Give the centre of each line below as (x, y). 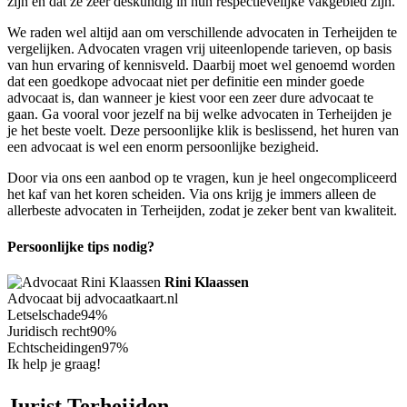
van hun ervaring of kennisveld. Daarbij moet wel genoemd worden (201, 65)
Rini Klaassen (207, 282)
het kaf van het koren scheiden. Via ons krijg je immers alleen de (192, 194)
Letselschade (44, 314)
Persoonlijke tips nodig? (81, 246)
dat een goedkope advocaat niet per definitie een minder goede (186, 82)
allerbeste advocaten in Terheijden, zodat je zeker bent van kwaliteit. (202, 211)
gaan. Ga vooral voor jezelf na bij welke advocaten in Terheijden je (199, 114)
